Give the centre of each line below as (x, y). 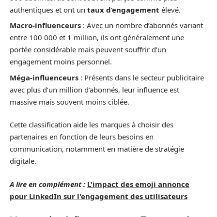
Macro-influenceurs (45, 25)
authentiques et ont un (48, 9)
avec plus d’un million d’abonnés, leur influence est (94, 89)
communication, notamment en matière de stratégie (97, 149)
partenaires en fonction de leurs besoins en (82, 137)
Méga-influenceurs (44, 77)
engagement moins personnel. (61, 62)
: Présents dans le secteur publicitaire (141, 77)
